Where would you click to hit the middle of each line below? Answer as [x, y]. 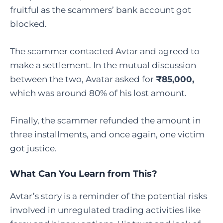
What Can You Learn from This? [84, 174]
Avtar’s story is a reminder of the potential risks [109, 196]
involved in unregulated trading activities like [105, 210]
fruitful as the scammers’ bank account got [101, 10]
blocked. [28, 24]
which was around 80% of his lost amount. [98, 93]
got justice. [33, 149]
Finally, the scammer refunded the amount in [105, 121]
